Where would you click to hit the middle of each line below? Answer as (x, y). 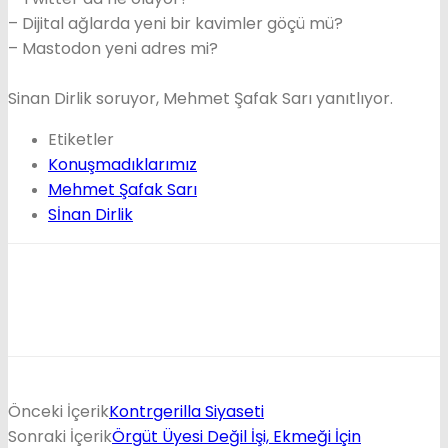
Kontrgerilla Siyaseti (186, 411)
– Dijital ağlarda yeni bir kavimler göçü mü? (175, 23)
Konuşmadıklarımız (122, 164)
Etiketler (81, 139)
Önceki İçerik (58, 411)
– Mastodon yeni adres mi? (113, 48)
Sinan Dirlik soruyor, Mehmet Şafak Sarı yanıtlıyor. (200, 98)
